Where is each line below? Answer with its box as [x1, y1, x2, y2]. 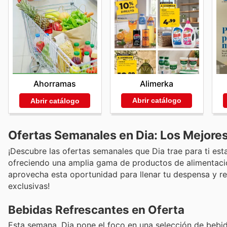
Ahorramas [33, 79, 77, 89]
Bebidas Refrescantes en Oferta [8, 203, 184, 217]
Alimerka [140, 78, 174, 89]
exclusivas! [8, 181, 50, 192]
